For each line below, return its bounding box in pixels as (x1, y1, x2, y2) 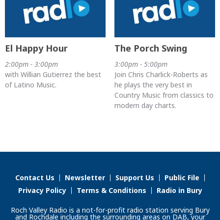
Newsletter (65, 172, 105, 182)
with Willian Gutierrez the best (5, 69, 101, 79)
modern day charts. (114, 100, 176, 110)
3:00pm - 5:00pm (114, 59, 167, 69)
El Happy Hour (5, 42, 68, 54)
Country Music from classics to (114, 90, 214, 100)
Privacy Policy (18, 185, 66, 195)
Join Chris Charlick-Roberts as (114, 69, 208, 79)
